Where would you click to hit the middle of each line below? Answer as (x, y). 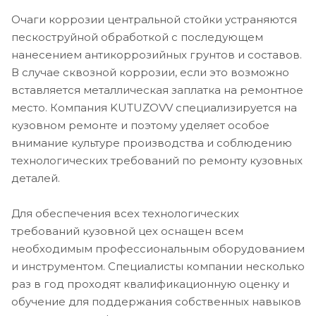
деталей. (36, 178)
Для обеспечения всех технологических (125, 214)
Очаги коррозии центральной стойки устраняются (154, 20)
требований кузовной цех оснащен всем (127, 231)
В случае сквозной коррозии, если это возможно (150, 73)
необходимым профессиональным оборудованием (158, 249)
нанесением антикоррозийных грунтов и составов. (157, 55)
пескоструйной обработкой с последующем (137, 37)
